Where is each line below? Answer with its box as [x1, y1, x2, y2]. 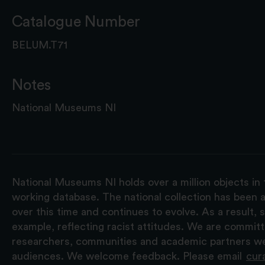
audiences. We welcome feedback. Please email [12, 250, 245, 261]
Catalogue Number [12, 14, 140, 30]
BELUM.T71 [12, 39, 67, 50]
